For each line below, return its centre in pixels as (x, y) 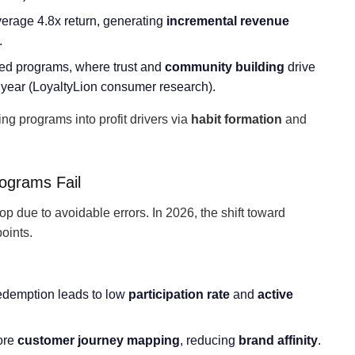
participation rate (179, 294)
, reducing (209, 340)
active (275, 294)
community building (225, 67)
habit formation (237, 119)
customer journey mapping (99, 340)
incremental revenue (228, 21)
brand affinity (278, 340)
